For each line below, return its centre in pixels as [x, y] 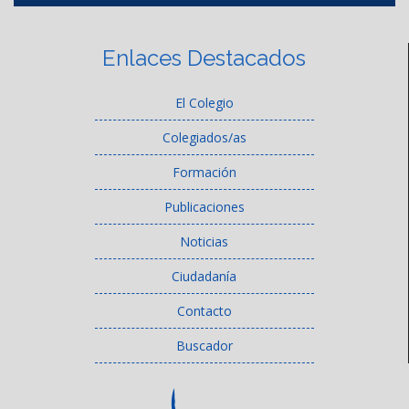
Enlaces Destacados [204, 58]
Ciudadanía [204, 277]
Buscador [204, 346]
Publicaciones [204, 207]
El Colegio [204, 103]
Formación [204, 173]
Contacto [204, 311]
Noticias [204, 242]
